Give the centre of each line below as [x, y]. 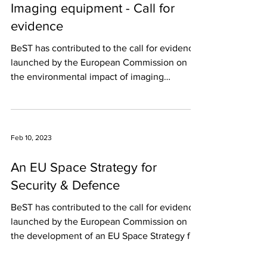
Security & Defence [65, 185]
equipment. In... [43, 91]
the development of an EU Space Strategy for [105, 236]
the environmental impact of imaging [87, 77]
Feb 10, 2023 [31, 138]
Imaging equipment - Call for [93, 8]
